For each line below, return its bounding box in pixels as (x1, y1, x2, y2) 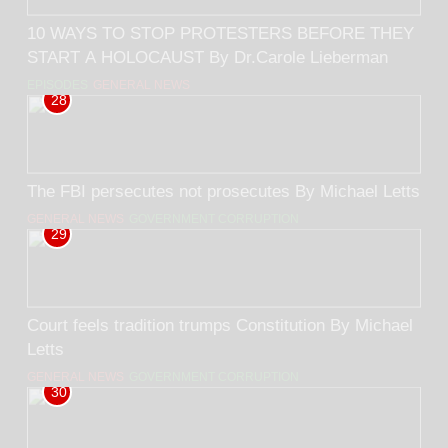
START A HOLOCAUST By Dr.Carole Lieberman (27, 48, 388, 67)
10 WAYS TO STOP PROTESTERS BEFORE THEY (27, 24, 414, 43)
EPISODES (27, 78, 88, 93)
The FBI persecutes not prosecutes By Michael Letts (295, 181, 420, 200)
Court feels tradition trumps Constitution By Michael (27, 315, 330, 334)
